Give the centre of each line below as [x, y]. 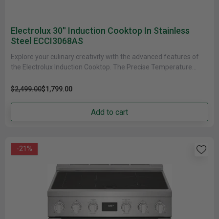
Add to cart [109, 112]
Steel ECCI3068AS [47, 41]
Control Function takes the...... [55, 77]
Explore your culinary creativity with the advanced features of [105, 57]
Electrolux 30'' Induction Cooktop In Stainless [100, 31]
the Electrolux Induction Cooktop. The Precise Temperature [101, 67]
